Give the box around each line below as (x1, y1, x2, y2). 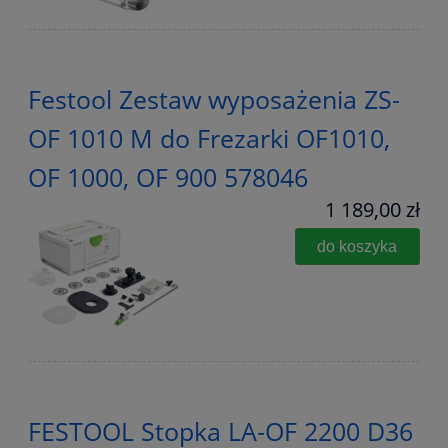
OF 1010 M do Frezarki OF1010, (28, 121, 390, 155)
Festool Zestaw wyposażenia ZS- (28, 82, 400, 116)
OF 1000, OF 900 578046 (28, 160, 308, 194)
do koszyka (317, 237, 398, 256)
